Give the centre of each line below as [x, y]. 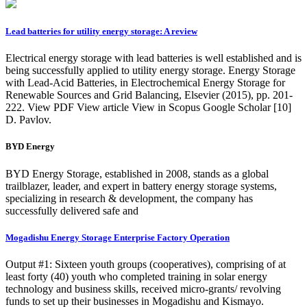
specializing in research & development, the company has [129, 198]
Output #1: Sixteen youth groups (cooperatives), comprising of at [146, 264]
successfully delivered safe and [72, 210]
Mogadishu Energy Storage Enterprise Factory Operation [118, 237]
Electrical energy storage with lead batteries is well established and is [153, 58]
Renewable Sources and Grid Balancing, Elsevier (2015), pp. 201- [149, 95]
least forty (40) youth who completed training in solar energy [136, 276]
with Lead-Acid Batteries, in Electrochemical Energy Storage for [145, 83]
